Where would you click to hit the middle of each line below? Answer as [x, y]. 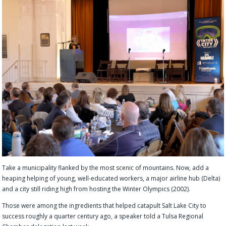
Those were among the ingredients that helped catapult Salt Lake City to [104, 205]
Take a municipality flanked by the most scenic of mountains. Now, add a [106, 167]
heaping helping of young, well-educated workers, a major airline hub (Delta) [111, 178]
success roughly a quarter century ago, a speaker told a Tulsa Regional [103, 216]
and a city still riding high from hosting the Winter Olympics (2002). [96, 189]
